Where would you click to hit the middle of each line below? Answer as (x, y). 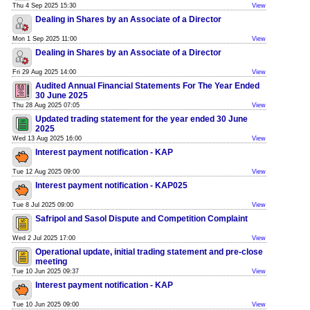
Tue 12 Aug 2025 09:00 (46, 172)
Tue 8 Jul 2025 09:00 (43, 205)
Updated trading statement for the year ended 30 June (142, 119)
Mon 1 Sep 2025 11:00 (45, 39)
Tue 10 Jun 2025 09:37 (46, 271)
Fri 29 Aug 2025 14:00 (44, 72)
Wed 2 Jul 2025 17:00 (44, 238)
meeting (51, 262)
